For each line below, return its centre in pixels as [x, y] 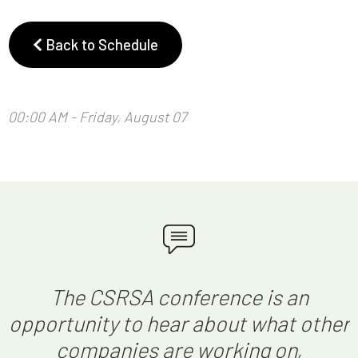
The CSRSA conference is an [179, 297]
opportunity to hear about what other [179, 323]
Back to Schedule [100, 44]
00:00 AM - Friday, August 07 [97, 117]
